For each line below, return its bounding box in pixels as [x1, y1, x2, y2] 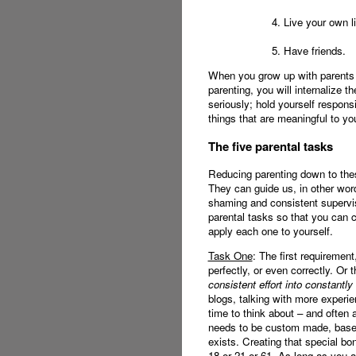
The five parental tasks [207, 137, 333, 156]
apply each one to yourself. [207, 223, 333, 239]
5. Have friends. [271, 42, 346, 58]
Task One [207, 248, 253, 264]
